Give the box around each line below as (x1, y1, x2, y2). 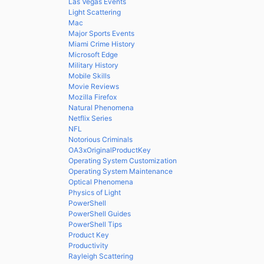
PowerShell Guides (68, 209, 131, 218)
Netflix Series (68, 114, 112, 123)
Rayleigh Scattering (68, 252, 133, 260)
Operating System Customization (68, 156, 177, 165)
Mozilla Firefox (68, 93, 117, 101)
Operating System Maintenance (68, 167, 173, 176)
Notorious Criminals (68, 135, 133, 144)
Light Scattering (68, 8, 121, 16)
